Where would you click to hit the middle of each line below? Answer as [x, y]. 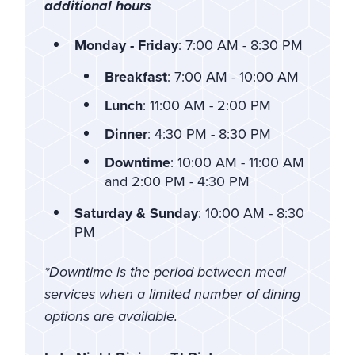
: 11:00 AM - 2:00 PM [207, 105]
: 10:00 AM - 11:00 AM [237, 162]
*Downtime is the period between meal [165, 271]
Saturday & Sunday [136, 213]
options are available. [111, 316]
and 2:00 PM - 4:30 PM [177, 181]
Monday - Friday [126, 45]
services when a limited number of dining [172, 294]
